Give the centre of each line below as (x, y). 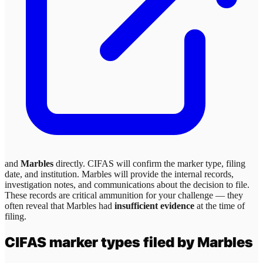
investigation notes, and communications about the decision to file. (127, 185)
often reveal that (36, 206)
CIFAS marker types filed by (101, 242)
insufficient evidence (154, 206)
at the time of (220, 206)
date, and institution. (43, 174)
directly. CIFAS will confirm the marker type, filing (149, 164)
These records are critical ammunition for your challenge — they (124, 195)
